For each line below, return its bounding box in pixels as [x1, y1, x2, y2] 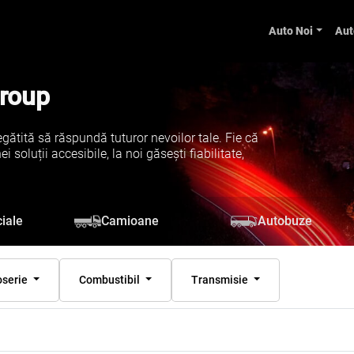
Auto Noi [269, 24, 314, 37]
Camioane [101, 213, 160, 229]
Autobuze [257, 213, 312, 229]
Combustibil [79, 273, 143, 286]
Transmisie [190, 273, 250, 286]
